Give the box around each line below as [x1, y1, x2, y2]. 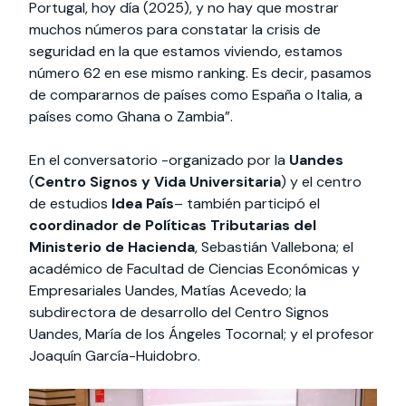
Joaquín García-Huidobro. [29, 345, 200, 365]
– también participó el [174, 193, 320, 213]
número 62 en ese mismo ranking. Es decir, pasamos [29, 63, 372, 82]
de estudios [29, 193, 111, 213]
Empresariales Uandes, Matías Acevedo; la [29, 280, 306, 300]
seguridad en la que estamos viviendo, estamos [29, 41, 343, 61]
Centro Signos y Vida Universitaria [34, 171, 281, 191]
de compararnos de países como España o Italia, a [29, 84, 362, 104]
